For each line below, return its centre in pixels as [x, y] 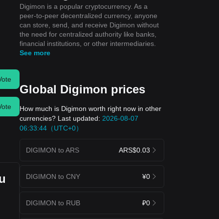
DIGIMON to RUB [53, 203]
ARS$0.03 [134, 150]
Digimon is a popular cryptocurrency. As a [84, 6]
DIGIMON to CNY [53, 176]
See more [35, 53]
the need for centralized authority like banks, [88, 34]
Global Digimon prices [82, 89]
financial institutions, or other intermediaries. [88, 43]
